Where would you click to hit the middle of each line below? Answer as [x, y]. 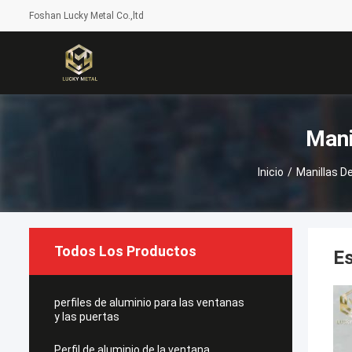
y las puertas [87, 317]
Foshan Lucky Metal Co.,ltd [86, 16]
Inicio [271, 172]
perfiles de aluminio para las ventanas [149, 302]
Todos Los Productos [125, 251]
